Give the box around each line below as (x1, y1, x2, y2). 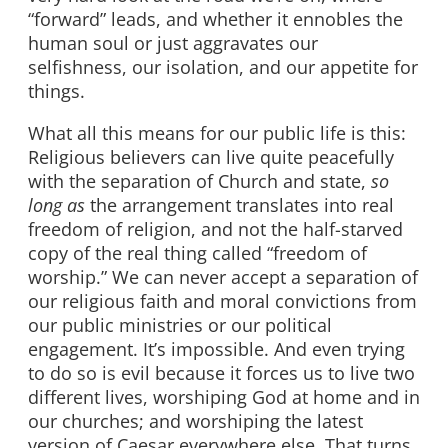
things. (28, 79, 85, 104)
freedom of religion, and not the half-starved (28, 217, 403, 242)
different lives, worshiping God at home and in (28, 385, 420, 410)
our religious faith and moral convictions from (28, 289, 417, 314)
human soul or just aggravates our (28, 31, 318, 56)
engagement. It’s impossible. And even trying (28, 337, 405, 362)
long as (28, 193, 85, 218)
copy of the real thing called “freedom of (28, 241, 367, 266)
